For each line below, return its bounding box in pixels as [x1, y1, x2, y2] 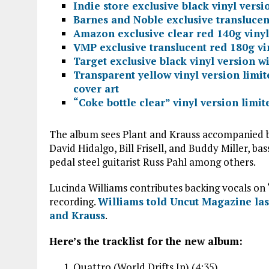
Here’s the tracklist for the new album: [49, 234, 243, 248]
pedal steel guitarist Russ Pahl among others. [49, 154, 256, 169]
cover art [73, 81, 119, 95]
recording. [49, 194, 98, 208]
